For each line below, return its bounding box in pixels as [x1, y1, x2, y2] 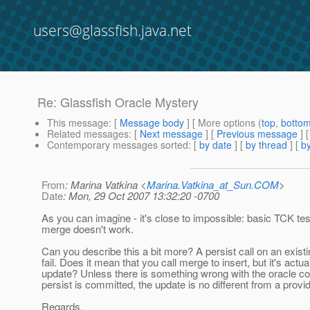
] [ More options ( [184, 116, 262, 130]
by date [199, 138, 232, 152]
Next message [140, 127, 203, 141]
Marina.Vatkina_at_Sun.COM [147, 177, 279, 192]
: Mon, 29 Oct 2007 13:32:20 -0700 [63, 188, 219, 203]
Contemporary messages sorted [47, 138, 188, 152]
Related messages [47, 127, 129, 141]
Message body [120, 116, 184, 130]
